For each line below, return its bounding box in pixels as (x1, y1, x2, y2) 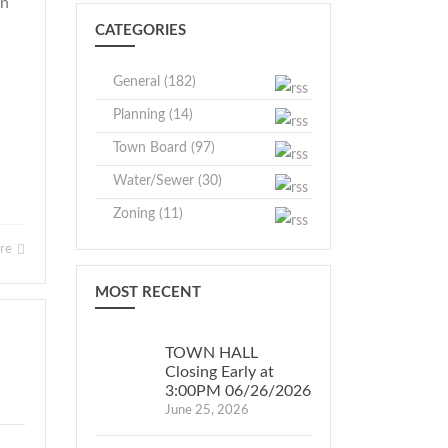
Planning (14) (113, 108, 193, 122)
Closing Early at (165, 364, 274, 380)
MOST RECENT (95, 285, 201, 300)
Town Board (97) (113, 141, 215, 155)
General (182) (113, 75, 196, 89)
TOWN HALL (165, 345, 258, 361)
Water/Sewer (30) (113, 174, 222, 188)
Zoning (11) (113, 207, 183, 221)
